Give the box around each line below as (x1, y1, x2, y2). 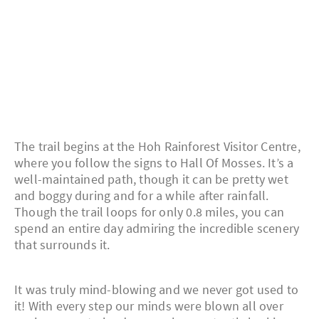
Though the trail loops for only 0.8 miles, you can (14, 204, 285, 221)
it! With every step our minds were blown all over (14, 298, 283, 315)
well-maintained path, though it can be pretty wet (14, 171, 288, 188)
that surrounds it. (14, 236, 110, 253)
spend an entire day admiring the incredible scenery (14, 220, 300, 237)
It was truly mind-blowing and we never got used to (14, 281, 299, 298)
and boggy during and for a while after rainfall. (14, 187, 269, 204)
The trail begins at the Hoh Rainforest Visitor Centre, (14, 138, 300, 155)
